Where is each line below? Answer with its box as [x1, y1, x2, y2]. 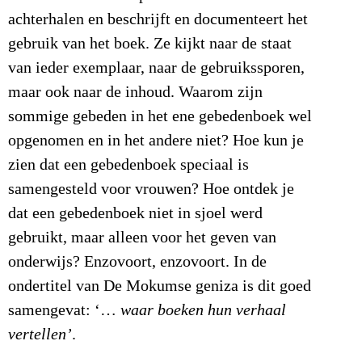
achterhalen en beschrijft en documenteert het [8, 10, 308, 28]
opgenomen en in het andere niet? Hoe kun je [8, 131, 304, 149]
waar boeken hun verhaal [120, 301, 286, 319]
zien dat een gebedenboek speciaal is [8, 155, 249, 174]
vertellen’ [8, 325, 72, 343]
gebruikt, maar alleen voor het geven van [8, 228, 276, 246]
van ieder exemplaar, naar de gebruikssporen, [8, 58, 305, 77]
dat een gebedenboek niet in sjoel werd [8, 204, 263, 222]
